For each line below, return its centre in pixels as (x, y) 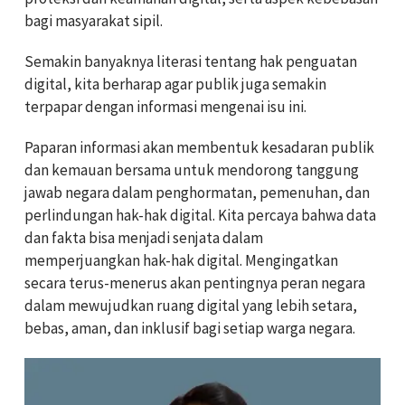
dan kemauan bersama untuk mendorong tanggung (192, 170)
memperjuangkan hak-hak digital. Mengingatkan (181, 261)
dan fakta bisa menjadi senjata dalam (144, 238)
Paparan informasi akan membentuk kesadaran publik (199, 148)
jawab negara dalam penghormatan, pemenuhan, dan (197, 193)
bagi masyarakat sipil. (94, 21)
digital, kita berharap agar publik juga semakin (175, 85)
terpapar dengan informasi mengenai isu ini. (165, 107)
